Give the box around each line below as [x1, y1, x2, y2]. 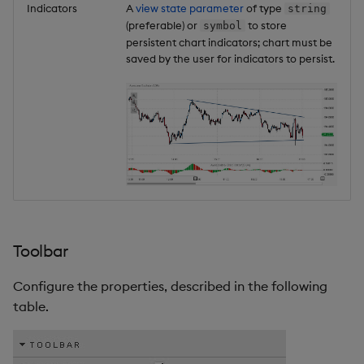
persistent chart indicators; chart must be [126, 35, 332, 49]
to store [245, 18, 287, 32]
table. [13, 297, 49, 314]
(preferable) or [126, 18, 200, 32]
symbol [202, 19, 242, 32]
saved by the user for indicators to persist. [126, 51, 335, 65]
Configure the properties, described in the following [13, 277, 327, 294]
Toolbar [13, 240, 68, 261]
